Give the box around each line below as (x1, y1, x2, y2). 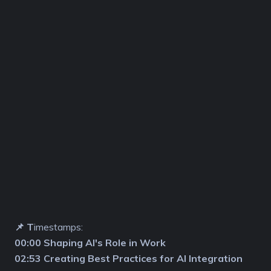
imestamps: (34, 220, 83, 233)
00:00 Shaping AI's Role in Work (15, 236, 166, 249)
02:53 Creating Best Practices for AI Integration (15, 252, 243, 264)
